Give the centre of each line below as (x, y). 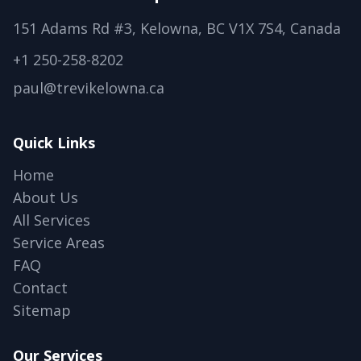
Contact (40, 288)
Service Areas (59, 243)
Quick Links (54, 143)
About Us (46, 197)
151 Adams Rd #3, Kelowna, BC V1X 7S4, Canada (177, 28)
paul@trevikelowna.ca (89, 88)
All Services (52, 220)
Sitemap (42, 310)
